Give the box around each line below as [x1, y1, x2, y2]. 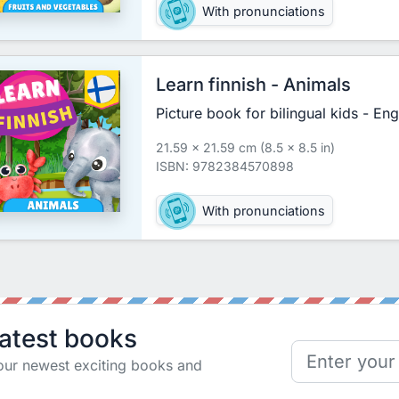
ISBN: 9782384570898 [156, 158, 295, 174]
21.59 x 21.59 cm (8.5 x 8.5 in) [156, 139, 336, 155]
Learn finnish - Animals [156, 73, 352, 95]
